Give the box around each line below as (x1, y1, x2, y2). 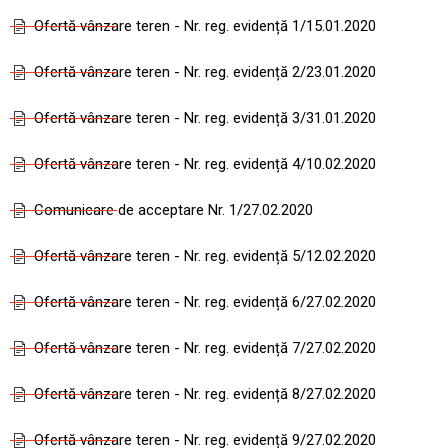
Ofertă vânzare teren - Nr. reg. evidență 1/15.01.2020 (33, 17, 376, 35)
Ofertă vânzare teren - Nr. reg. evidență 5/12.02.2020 (33, 247, 376, 265)
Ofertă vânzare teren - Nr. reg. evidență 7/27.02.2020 (33, 339, 376, 357)
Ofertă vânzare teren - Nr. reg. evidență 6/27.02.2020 (33, 293, 376, 311)
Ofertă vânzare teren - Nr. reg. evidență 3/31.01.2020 (33, 109, 376, 127)
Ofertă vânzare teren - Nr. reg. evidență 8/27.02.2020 (33, 385, 376, 403)
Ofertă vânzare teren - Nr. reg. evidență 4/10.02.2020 (33, 155, 376, 173)
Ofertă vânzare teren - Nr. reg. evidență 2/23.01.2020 (33, 63, 376, 81)
